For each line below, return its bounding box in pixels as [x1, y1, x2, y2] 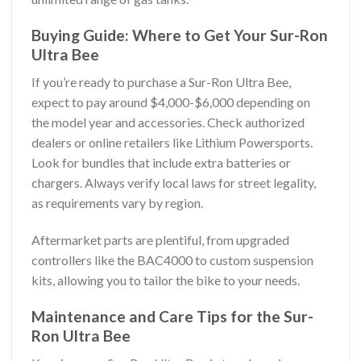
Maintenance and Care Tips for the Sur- [31, 306, 313, 326]
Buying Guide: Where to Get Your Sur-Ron [31, 25, 328, 44]
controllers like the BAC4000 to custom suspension [31, 251, 313, 268]
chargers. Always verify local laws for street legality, [31, 175, 316, 191]
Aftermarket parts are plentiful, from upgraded [31, 231, 289, 247]
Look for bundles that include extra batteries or [31, 155, 291, 171]
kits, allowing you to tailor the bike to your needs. [31, 272, 300, 288]
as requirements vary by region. [31, 195, 203, 211]
